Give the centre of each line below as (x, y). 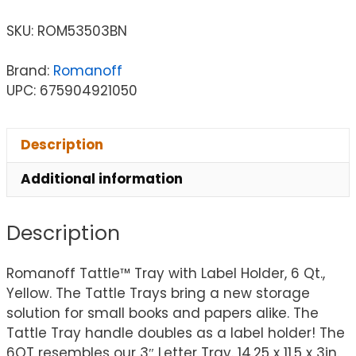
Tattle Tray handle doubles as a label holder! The (176, 333)
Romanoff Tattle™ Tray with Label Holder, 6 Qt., (166, 274)
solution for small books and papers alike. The (163, 313)
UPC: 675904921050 (72, 90)
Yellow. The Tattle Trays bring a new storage (158, 294)
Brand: (30, 70)
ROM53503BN (82, 31)
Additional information (102, 179)
